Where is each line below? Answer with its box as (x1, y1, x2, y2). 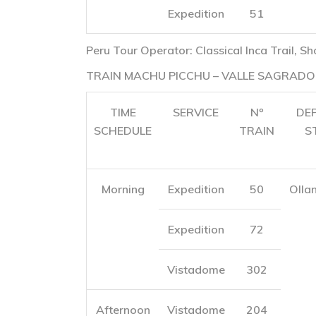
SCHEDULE (94, 123, 152, 138)
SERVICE (173, 105, 219, 119)
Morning (101, 182, 145, 196)
